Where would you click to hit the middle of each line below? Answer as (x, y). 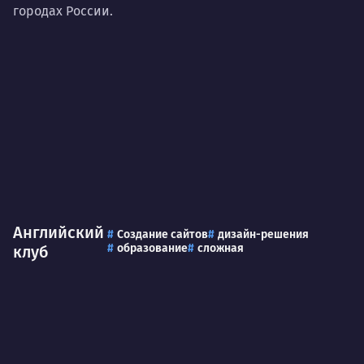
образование (153, 249)
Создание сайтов (163, 235)
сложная (221, 249)
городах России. (63, 11)
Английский (58, 233)
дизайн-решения (264, 235)
